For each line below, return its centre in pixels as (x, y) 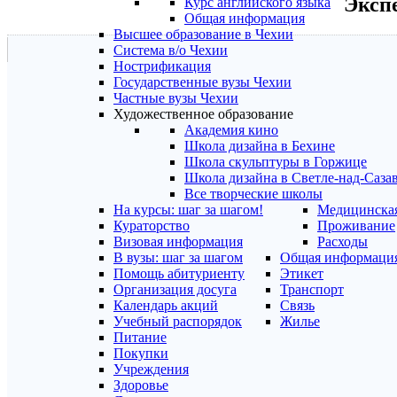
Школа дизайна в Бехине (260, 146)
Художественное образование (203, 114)
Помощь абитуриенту (179, 273)
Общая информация (245, 18)
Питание (140, 337)
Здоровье (141, 385)
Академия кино (231, 130)
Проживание (356, 226)
